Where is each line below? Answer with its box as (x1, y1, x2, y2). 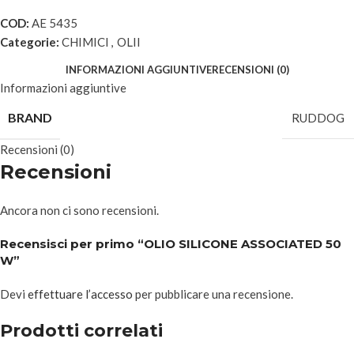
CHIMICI (62, 35, 109, 49)
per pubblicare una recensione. (133, 287, 293, 301)
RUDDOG (292, 111, 345, 125)
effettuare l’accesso (28, 287, 133, 301)
